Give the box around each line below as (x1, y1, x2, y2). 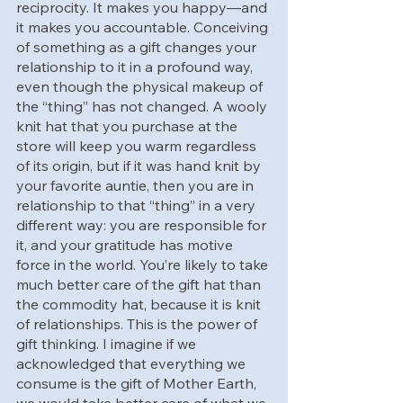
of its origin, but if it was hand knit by (16, 156, 264, 175)
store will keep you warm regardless (16, 136, 260, 155)
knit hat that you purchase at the (16, 116, 241, 135)
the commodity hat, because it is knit (16, 294, 264, 313)
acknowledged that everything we (16, 354, 249, 372)
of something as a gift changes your (16, 37, 260, 56)
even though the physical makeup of (16, 76, 266, 95)
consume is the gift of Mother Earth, (16, 373, 260, 392)
